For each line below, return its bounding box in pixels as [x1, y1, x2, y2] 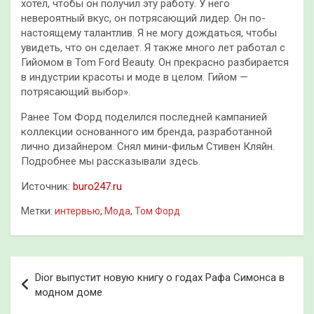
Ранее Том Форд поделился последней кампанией [21, 111, 267, 124]
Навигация [10, 257, 102, 278]
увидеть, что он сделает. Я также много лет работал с [21, 41, 285, 55]
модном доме [35, 286, 102, 299]
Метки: [21, 205, 53, 217]
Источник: [21, 180, 73, 193]
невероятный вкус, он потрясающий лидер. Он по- [21, 12, 266, 25]
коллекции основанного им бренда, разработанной [21, 125, 272, 139]
